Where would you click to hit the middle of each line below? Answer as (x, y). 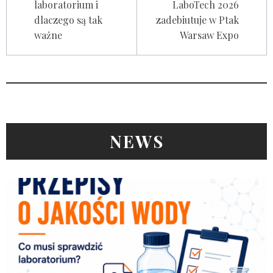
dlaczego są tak (68, 19)
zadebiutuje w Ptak (197, 19)
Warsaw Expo (209, 35)
